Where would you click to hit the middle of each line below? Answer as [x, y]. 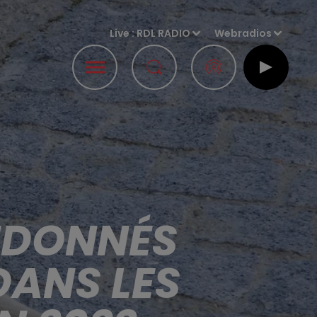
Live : [123, 33]
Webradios [243, 33]
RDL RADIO [164, 33]
